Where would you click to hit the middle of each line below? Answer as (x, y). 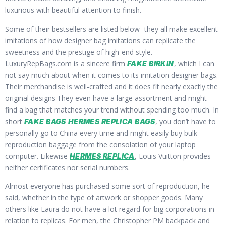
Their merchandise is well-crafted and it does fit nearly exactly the (111, 86)
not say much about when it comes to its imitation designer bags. (111, 75)
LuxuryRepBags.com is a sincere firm (66, 63)
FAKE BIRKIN (151, 63)
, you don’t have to (185, 121)
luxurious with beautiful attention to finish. (73, 10)
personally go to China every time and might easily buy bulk (101, 133)
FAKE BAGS (45, 121)
